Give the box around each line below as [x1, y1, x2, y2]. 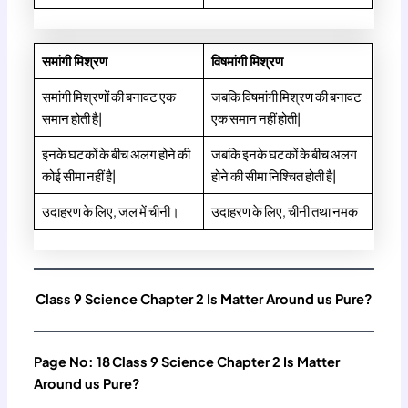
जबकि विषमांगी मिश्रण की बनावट [210, 87, 362, 105]
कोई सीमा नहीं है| [41, 167, 116, 184]
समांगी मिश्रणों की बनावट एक [41, 87, 176, 105]
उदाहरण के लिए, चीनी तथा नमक [210, 202, 360, 219]
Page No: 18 [34, 352, 111, 370]
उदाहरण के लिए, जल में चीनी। [41, 202, 181, 219]
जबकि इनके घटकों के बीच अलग [210, 145, 357, 162]
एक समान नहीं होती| [210, 109, 301, 127]
